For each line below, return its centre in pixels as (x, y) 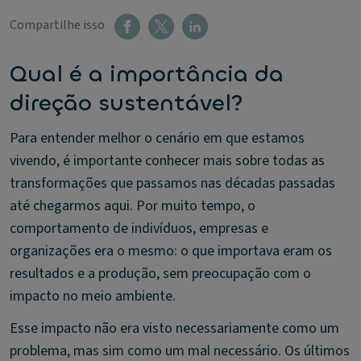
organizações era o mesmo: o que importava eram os (171, 251)
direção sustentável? (127, 103)
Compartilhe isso (57, 25)
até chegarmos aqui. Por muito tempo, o (133, 206)
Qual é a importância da (147, 74)
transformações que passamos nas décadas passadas (172, 183)
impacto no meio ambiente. (93, 296)
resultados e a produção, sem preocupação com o (160, 274)
